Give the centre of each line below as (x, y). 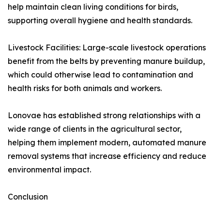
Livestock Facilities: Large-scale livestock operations (107, 47)
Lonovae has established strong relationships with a (104, 115)
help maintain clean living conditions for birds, (93, 7)
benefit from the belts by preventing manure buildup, (106, 61)
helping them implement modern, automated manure (107, 142)
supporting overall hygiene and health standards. (100, 20)
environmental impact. (49, 170)
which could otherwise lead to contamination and (101, 75)
